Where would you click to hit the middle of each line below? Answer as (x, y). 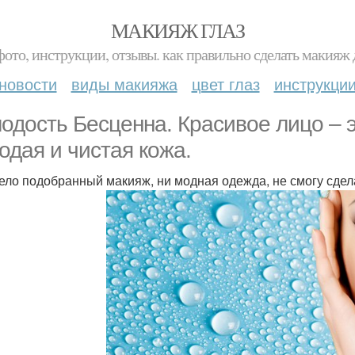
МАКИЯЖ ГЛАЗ (177, 30)
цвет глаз (225, 84)
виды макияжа (124, 84)
